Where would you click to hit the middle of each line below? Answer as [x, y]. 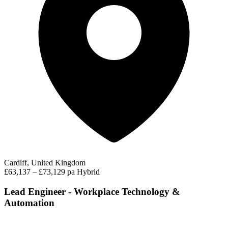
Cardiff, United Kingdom [45, 163]
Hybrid [88, 172]
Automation [29, 203]
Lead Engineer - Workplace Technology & [92, 192]
